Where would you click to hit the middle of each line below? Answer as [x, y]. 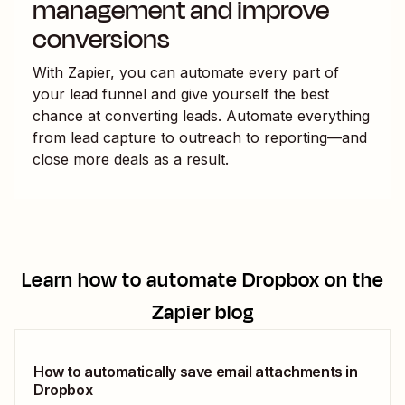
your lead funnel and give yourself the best [181, 94]
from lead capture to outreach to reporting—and [200, 137]
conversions [101, 39]
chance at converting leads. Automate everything [201, 115]
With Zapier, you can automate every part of [186, 72]
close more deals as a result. [131, 159]
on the [352, 280]
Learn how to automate [132, 280]
